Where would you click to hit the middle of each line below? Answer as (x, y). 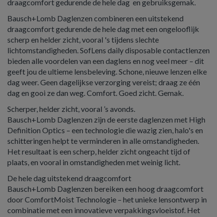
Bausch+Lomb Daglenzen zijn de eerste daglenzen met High (106, 119)
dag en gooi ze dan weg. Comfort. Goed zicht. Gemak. (95, 93)
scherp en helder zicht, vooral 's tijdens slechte (83, 39)
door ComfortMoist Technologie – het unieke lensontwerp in (107, 199)
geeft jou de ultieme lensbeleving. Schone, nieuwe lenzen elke (107, 71)
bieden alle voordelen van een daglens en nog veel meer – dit (106, 61)
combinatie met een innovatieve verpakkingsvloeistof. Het (104, 210)
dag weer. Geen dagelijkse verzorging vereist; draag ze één (104, 82)
